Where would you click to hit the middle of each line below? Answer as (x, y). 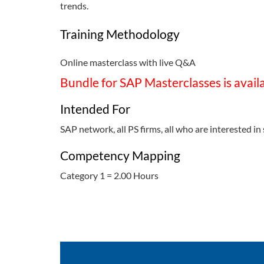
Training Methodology (120, 34)
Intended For (95, 109)
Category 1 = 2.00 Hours (109, 175)
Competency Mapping (120, 155)
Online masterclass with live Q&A (128, 62)
